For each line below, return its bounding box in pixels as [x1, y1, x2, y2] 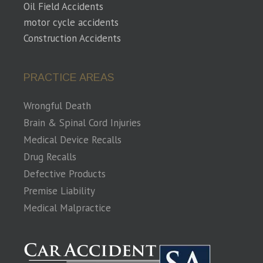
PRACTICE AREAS [23, 72, 114, 83]
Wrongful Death [23, 99, 91, 112]
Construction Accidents [23, 32, 121, 45]
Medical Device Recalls [23, 133, 122, 146]
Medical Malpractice [23, 201, 111, 214]
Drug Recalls [23, 150, 76, 163]
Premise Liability [23, 184, 95, 197]
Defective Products [23, 167, 106, 180]
